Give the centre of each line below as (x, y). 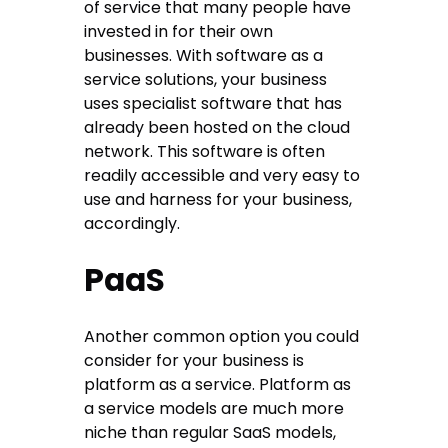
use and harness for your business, (218, 200)
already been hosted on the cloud (217, 128)
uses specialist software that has (213, 104)
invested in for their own (179, 32)
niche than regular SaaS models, (210, 433)
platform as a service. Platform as (218, 385)
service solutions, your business (206, 80)
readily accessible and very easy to (222, 176)
